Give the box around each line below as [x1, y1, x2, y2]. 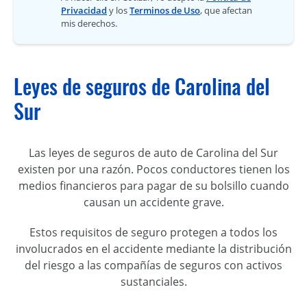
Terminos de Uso [130, 4, 200, 17]
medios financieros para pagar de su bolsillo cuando [18, 178, 289, 194]
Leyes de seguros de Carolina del [14, 73, 270, 101]
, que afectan [200, 4, 252, 17]
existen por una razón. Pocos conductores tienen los [17, 162, 290, 177]
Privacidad [61, 4, 107, 17]
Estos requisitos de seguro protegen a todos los [29, 225, 278, 241]
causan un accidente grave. [83, 195, 224, 210]
